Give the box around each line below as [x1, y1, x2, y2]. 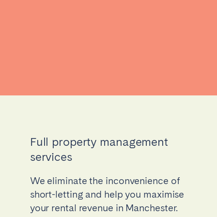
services [30, 149, 72, 164]
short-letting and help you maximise [30, 188, 185, 200]
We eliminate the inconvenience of [30, 174, 180, 186]
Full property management [30, 134, 168, 149]
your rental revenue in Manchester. [30, 201, 178, 214]
